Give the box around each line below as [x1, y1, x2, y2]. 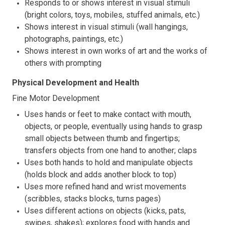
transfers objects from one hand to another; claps [25, 145, 197, 155]
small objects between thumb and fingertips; [25, 133, 180, 143]
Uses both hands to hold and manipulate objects [25, 157, 193, 167]
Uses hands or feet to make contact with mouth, [25, 109, 191, 119]
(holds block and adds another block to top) [25, 169, 176, 179]
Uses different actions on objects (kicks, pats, [25, 205, 186, 215]
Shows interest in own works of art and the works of [25, 46, 207, 56]
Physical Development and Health [12, 77, 139, 87]
